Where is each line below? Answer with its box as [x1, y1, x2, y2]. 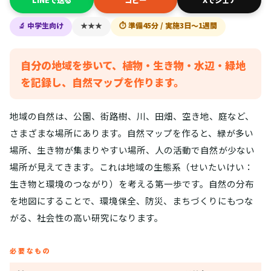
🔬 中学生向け [18, 20, 64, 31]
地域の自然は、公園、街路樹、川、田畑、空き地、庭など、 [10, 109, 254, 123]
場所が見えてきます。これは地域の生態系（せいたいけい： [10, 160, 253, 174]
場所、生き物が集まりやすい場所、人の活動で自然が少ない [10, 143, 255, 157]
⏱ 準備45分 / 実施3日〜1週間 [119, 20, 217, 31]
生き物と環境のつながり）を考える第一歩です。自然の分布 [10, 177, 254, 191]
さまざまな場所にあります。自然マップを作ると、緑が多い [10, 126, 253, 140]
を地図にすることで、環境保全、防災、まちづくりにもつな [10, 194, 253, 207]
